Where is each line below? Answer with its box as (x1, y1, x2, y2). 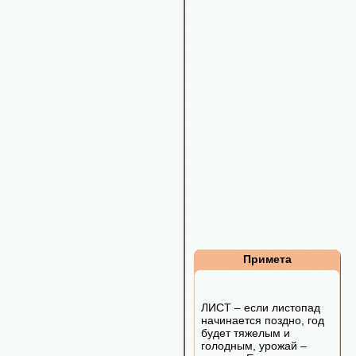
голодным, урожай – (201, 339, 307, 352)
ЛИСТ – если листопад (201, 301, 320, 314)
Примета (242, 253, 292, 265)
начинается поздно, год (201, 314, 324, 327)
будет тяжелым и (201, 327, 290, 339)
